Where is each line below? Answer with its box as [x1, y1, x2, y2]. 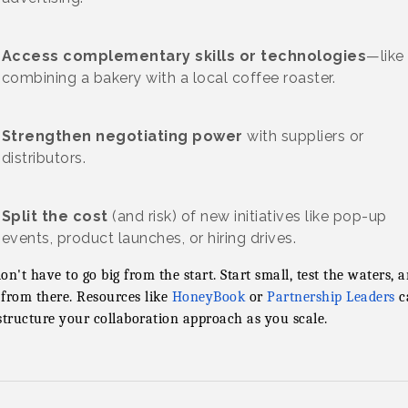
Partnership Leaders [267, 289, 395, 305]
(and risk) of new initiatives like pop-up [107, 208, 387, 225]
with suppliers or [242, 127, 364, 145]
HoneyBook [171, 289, 245, 305]
